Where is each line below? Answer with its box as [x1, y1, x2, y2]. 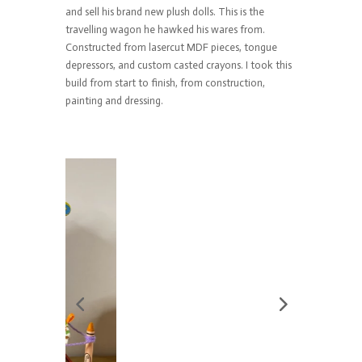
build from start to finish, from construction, [65, 76, 265, 89]
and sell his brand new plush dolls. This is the [65, 5, 264, 18]
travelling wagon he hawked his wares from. [65, 23, 265, 36]
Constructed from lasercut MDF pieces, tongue [65, 40, 277, 53]
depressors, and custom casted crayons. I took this [65, 58, 292, 71]
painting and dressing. [65, 94, 163, 107]
